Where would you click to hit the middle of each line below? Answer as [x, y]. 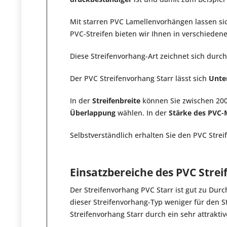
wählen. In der [142, 113]
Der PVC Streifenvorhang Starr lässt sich [139, 79]
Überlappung [93, 113]
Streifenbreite [116, 101]
